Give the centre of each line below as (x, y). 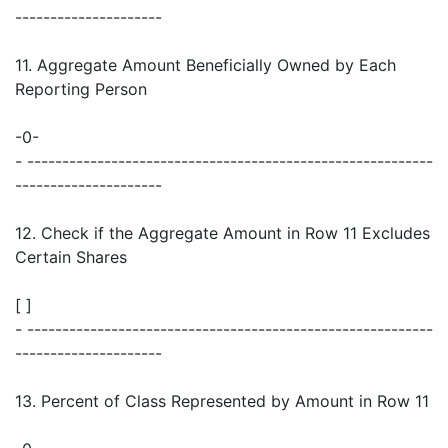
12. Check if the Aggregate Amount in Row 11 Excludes (222, 233)
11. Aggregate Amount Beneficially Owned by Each (205, 65)
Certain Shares (71, 257)
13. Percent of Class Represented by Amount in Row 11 (222, 401)
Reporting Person (81, 89)
